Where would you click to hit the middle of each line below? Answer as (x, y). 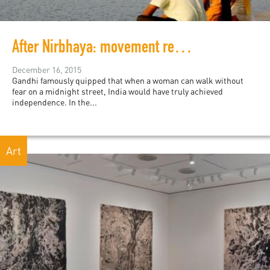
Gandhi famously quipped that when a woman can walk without (128, 81)
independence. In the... (55, 102)
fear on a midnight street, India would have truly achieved (118, 92)
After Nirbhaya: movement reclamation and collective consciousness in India (183, 49)
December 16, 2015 (47, 70)
